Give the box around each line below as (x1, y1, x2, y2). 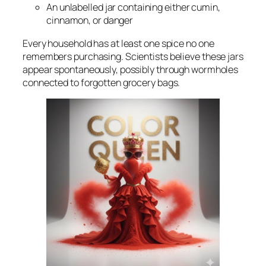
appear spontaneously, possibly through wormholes (23, 62, 239, 76)
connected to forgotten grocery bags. (23, 75, 180, 89)
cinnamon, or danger (46, 14, 134, 27)
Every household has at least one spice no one (23, 36, 214, 50)
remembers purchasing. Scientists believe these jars (23, 49, 243, 63)
